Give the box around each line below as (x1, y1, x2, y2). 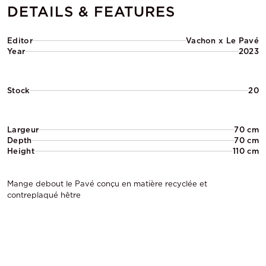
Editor (7, 36, 33, 45)
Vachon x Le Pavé (185, 36, 259, 45)
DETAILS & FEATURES (7, 2, 176, 20)
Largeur (7, 125, 39, 134)
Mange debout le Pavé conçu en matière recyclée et (7, 179, 207, 188)
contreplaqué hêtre (7, 190, 81, 199)
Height (7, 146, 34, 156)
